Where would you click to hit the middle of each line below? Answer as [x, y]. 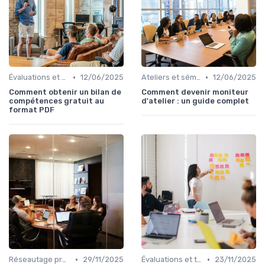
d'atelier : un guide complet [195, 101]
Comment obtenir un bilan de [65, 92]
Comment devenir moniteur [195, 92]
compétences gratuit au [56, 101]
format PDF [32, 110]
